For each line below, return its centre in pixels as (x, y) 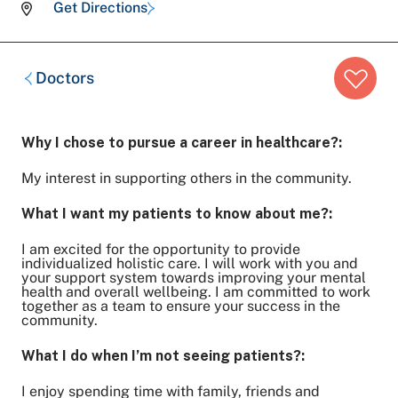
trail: (36, 84)
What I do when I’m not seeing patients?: (163, 356)
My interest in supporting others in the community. (187, 178)
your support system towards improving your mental (194, 278)
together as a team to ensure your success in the (181, 306)
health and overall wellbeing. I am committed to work (196, 292)
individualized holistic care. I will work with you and (190, 263)
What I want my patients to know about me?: (177, 214)
